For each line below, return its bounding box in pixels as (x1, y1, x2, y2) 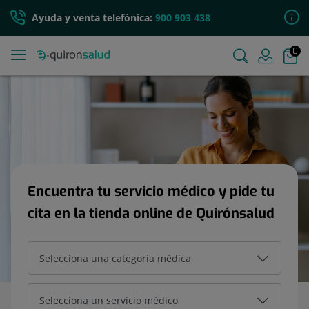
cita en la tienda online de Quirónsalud (28, 204, 275, 223)
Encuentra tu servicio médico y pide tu (28, 182, 275, 201)
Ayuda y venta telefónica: (32, 11, 155, 24)
